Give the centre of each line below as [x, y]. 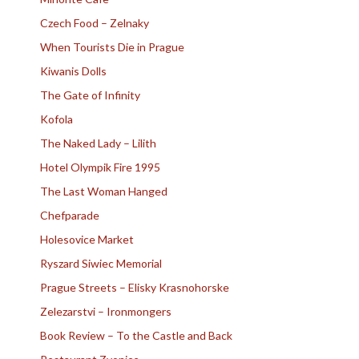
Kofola [56, 119]
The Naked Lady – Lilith [98, 143]
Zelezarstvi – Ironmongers [106, 312]
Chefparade [70, 216]
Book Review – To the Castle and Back [136, 336]
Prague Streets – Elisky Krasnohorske [135, 288]
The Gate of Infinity [90, 95]
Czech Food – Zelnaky [95, 23]
